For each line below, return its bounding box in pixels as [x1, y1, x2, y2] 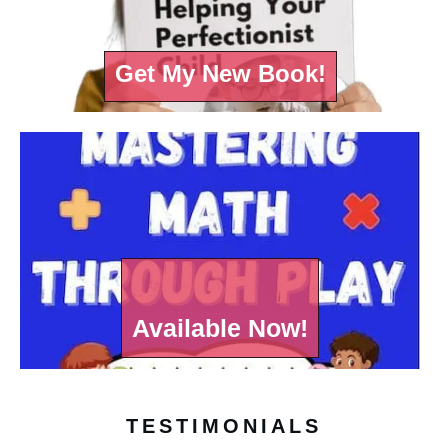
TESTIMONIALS [126, 415, 322, 438]
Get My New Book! [114, 60, 326, 88]
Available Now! [132, 314, 308, 343]
